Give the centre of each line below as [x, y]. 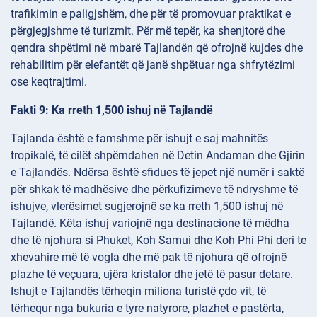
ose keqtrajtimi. [49, 82]
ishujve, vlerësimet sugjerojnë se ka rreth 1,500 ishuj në [147, 207]
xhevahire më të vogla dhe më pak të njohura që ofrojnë [149, 258]
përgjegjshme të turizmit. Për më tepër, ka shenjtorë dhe [148, 31]
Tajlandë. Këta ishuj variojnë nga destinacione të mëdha [150, 224]
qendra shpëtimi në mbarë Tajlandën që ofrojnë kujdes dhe [157, 48]
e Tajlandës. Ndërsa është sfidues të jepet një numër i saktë [157, 173]
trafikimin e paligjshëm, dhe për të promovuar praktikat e [151, 14]
